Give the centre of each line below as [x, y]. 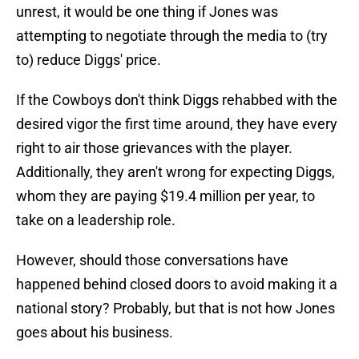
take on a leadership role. [96, 220]
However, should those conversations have [152, 260]
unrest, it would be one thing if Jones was [147, 12]
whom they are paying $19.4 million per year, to [165, 196]
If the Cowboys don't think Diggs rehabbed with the [177, 100]
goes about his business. [95, 333]
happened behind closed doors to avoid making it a [177, 284]
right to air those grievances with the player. [154, 148]
